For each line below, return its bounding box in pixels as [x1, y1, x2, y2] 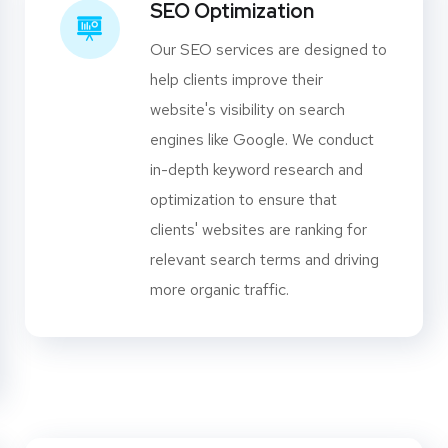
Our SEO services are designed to [149, 39, 387, 61]
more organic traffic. [149, 279, 289, 301]
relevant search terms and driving [149, 249, 379, 271]
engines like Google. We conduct [149, 129, 374, 151]
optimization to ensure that [149, 189, 337, 211]
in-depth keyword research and [149, 159, 363, 181]
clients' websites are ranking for [149, 219, 367, 241]
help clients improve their [149, 69, 323, 91]
